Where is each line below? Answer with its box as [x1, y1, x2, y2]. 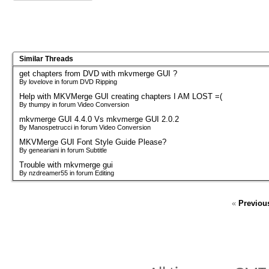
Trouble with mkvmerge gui [19, 160, 113, 170]
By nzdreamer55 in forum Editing [19, 169, 114, 177]
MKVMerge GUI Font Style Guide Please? [19, 138, 166, 147]
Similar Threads [19, 55, 73, 64]
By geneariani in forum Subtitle [19, 147, 107, 154]
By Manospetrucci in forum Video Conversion [19, 124, 151, 131]
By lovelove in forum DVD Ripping [19, 78, 117, 86]
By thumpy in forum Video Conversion [19, 101, 129, 109]
